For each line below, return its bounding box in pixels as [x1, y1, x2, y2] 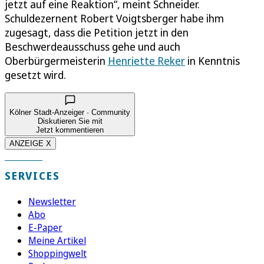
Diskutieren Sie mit [37, 117, 103, 126]
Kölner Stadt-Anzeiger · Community [9, 108, 130, 117]
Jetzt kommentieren [36, 126, 104, 135]
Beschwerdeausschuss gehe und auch [5, 39, 180, 54]
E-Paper [28, 221, 62, 235]
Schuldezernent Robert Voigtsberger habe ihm [5, 11, 224, 26]
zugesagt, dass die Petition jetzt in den [5, 25, 189, 40]
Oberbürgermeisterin [5, 54, 108, 68]
